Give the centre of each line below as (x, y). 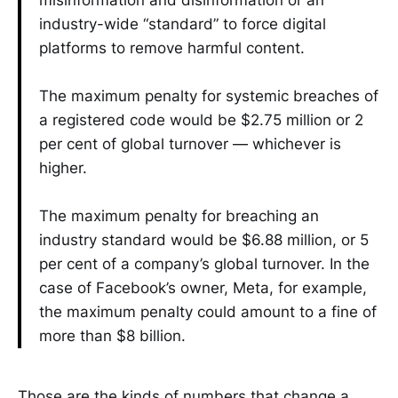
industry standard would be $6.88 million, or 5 (204, 239)
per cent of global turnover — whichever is (190, 143)
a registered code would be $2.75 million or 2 (201, 119)
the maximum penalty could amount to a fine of (208, 311)
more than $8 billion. (112, 335)
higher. (63, 167)
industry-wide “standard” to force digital (183, 24)
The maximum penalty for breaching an (179, 215)
